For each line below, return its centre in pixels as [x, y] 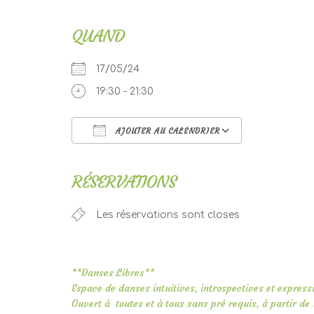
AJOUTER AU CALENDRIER [166, 131]
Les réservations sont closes [168, 215]
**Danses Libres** [113, 273]
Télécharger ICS [135, 157]
